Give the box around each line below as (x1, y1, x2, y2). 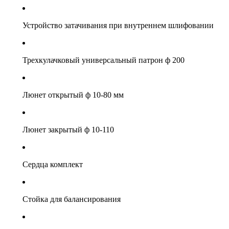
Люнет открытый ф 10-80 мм (22, 90, 124, 99)
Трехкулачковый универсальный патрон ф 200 (22, 55, 185, 64)
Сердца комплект (22, 159, 83, 169)
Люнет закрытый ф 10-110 (22, 125, 114, 134)
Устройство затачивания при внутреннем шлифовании (22, 20, 214, 30)
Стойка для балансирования (22, 194, 121, 203)
